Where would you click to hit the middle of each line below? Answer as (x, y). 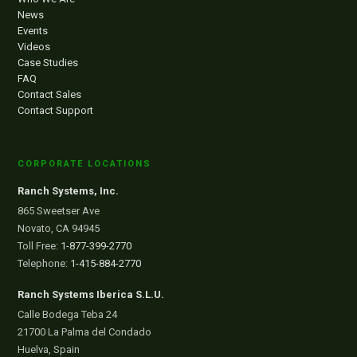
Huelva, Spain (49, 349)
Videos (34, 47)
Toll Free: (39, 246)
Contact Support (56, 110)
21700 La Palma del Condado (85, 332)
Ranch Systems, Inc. (69, 191)
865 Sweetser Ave (59, 211)
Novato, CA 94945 (59, 228)
